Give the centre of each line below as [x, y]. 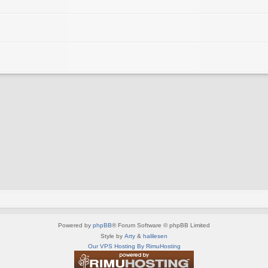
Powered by [75, 225]
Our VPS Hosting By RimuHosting [134, 246]
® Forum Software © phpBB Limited [161, 225]
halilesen [155, 236]
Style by [112, 236]
